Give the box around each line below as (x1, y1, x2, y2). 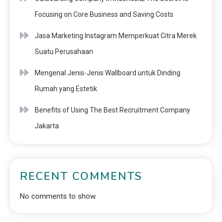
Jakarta (35, 122, 59, 130)
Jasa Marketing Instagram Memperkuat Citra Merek (35, 32, 197, 40)
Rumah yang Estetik (35, 85, 97, 93)
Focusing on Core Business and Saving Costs (35, 10, 173, 19)
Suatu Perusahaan (35, 48, 93, 56)
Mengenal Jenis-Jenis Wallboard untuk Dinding (35, 69, 180, 77)
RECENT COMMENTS (20, 169, 142, 184)
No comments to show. (20, 192, 97, 201)
